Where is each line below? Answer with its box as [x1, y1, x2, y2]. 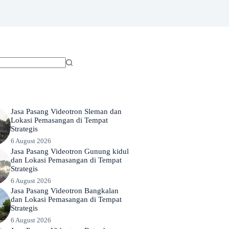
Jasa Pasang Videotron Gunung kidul [11, 147, 129, 155]
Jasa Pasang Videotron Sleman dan [11, 107, 122, 116]
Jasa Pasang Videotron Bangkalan [11, 187, 119, 195]
